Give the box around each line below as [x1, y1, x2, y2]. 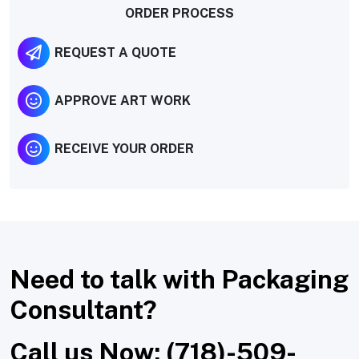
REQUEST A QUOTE [54, 45, 176, 61]
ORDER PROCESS [125, 5, 234, 21]
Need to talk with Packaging [10, 264, 349, 294]
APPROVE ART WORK [54, 93, 191, 109]
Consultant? [10, 294, 157, 325]
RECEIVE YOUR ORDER [54, 141, 194, 157]
